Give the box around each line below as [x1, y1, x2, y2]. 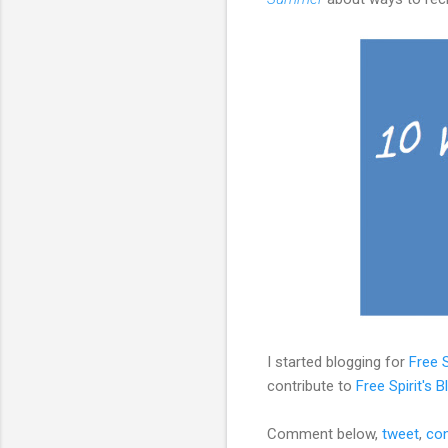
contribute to [267, 376, 356, 395]
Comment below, [267, 424, 382, 443]
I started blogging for [267, 352, 409, 371]
